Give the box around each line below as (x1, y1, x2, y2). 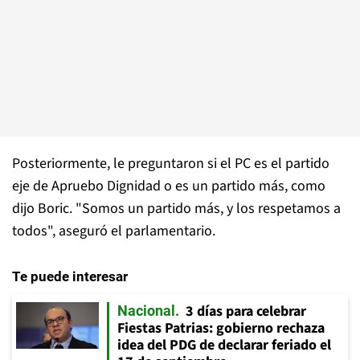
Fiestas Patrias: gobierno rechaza (117, 318, 325, 338)
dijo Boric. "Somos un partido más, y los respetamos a (12, 198, 341, 219)
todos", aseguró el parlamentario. (12, 221, 215, 241)
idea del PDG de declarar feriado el (117, 335, 331, 355)
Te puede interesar (12, 268, 128, 284)
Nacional (117, 302, 175, 319)
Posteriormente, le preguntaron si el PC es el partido (12, 153, 329, 174)
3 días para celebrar (186, 301, 306, 321)
